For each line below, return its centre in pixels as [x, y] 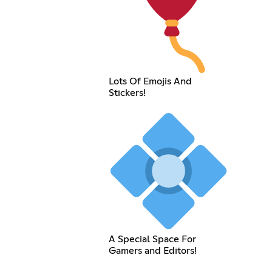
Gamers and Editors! [152, 250]
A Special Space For [152, 239]
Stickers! [127, 93]
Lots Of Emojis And [150, 82]
